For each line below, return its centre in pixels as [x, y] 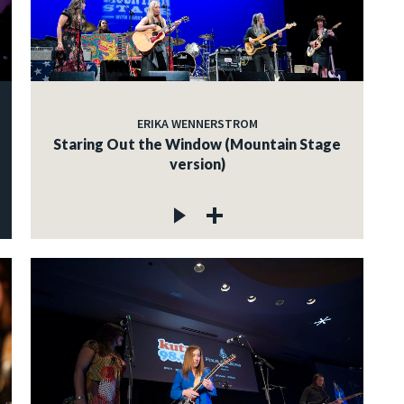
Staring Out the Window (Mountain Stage [197, 143]
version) [197, 163]
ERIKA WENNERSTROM [197, 123]
